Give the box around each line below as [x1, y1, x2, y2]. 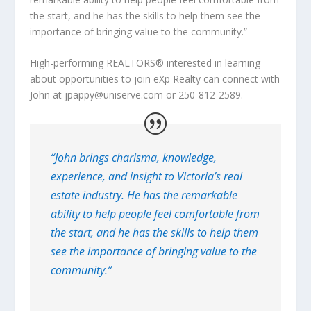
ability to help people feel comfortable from [50, 206, 260, 222]
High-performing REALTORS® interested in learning [29, 56, 260, 70]
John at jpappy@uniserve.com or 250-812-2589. [29, 88, 243, 102]
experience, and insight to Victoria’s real [50, 169, 242, 185]
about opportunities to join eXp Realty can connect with [29, 72, 280, 86]
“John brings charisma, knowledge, [50, 150, 217, 166]
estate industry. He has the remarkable [50, 187, 237, 203]
